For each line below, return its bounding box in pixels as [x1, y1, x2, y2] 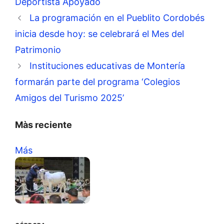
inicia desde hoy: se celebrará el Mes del [15, 28, 184, 39]
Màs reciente [15, 119, 72, 130]
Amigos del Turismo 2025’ [15, 92, 124, 103]
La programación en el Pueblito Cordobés [29, 12, 204, 23]
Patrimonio [15, 44, 61, 55]
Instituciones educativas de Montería [29, 60, 185, 71]
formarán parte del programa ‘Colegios [15, 76, 180, 87]
